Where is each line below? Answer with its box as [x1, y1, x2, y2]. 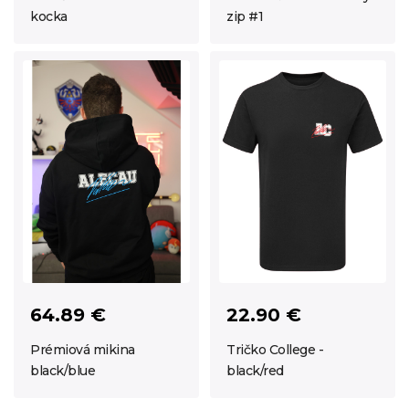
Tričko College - [226, 341, 323, 359]
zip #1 [226, 8, 263, 26]
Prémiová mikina [30, 341, 135, 359]
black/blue [30, 362, 95, 380]
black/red [226, 362, 284, 380]
